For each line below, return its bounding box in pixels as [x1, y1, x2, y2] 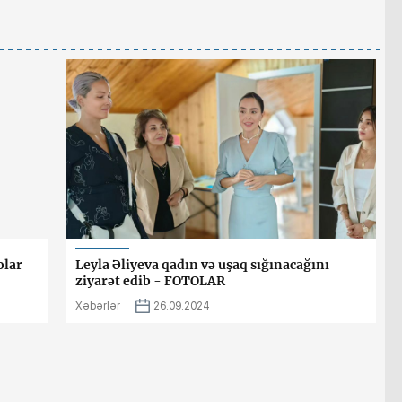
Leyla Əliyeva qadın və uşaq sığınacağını [75, 256, 329, 273]
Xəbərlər [75, 299, 120, 312]
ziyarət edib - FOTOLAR [75, 272, 225, 289]
